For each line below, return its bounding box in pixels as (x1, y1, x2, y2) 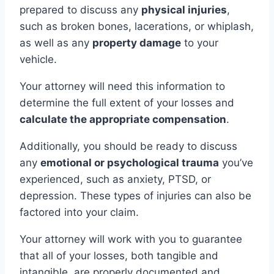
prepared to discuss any (20, 4, 141, 17)
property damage (92, 37, 181, 50)
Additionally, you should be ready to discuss (20, 140, 237, 153)
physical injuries (141, 4, 227, 17)
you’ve (219, 157, 253, 169)
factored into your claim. (20, 206, 139, 219)
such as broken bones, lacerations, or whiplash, (20, 20, 254, 33)
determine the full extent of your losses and (20, 97, 234, 109)
